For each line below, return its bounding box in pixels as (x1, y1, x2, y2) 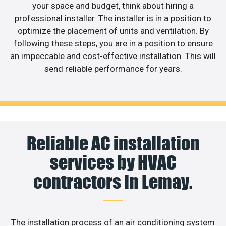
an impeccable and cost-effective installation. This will (10, 51, 216, 62)
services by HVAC (49, 151, 177, 174)
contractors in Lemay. (33, 170, 193, 193)
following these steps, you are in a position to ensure (13, 38, 213, 49)
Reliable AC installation (26, 132, 200, 154)
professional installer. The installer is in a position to (15, 13, 211, 24)
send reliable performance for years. (44, 64, 182, 74)
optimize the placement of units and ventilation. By (17, 26, 209, 36)
